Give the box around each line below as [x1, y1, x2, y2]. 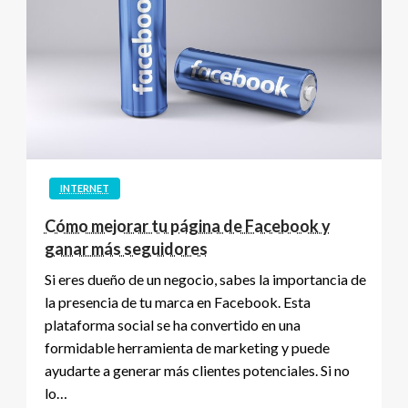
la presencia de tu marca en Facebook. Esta [44, 292, 311, 311]
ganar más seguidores [44, 238, 208, 259]
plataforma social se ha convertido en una [44, 315, 301, 333]
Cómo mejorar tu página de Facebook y [44, 215, 331, 236]
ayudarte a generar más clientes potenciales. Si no [44, 361, 350, 379]
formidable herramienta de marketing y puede [44, 338, 330, 356]
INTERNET [59, 181, 109, 194]
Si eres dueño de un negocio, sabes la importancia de [44, 270, 366, 288]
